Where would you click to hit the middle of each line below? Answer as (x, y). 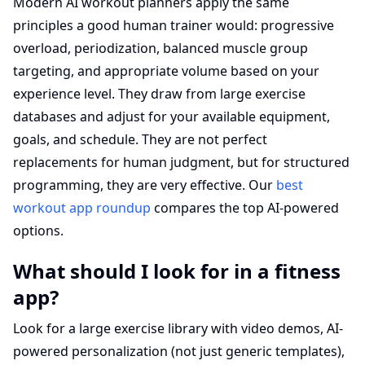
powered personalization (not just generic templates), (179, 351)
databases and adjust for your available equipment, (172, 117)
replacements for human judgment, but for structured (181, 162)
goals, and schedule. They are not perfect (140, 139)
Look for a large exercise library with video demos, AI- (178, 328)
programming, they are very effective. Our (145, 185)
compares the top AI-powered (245, 208)
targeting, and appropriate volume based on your (166, 71)
